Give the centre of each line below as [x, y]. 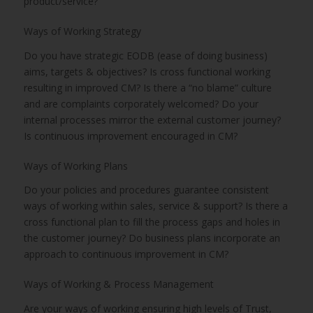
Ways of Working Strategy [82, 31]
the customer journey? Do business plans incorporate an [152, 238]
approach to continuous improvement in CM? [126, 254]
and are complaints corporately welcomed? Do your [141, 103]
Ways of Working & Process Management [118, 284]
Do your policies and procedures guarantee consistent [146, 190]
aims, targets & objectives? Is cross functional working [147, 71]
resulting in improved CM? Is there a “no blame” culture [147, 87]
